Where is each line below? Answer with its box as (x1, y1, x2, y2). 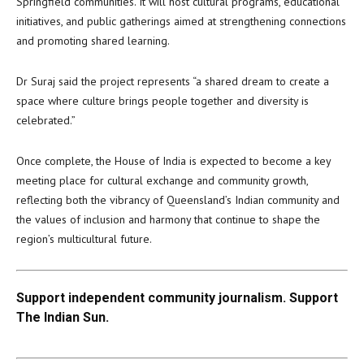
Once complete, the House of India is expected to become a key (16, 154, 331, 168)
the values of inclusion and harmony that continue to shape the (16, 212, 320, 227)
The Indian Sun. (16, 310, 109, 325)
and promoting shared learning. (16, 33, 170, 48)
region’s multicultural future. (16, 232, 152, 246)
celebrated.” (16, 113, 76, 128)
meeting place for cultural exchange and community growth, (16, 173, 308, 188)
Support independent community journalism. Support (16, 290, 338, 305)
